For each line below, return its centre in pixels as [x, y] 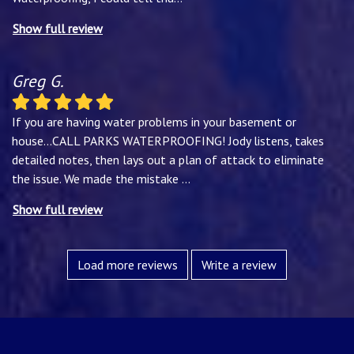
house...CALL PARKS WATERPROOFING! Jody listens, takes [168, 140]
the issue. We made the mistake [97, 178]
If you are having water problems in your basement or [154, 121]
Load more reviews [128, 264]
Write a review [239, 264]
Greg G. [38, 81]
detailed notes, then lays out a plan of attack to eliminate [168, 159]
